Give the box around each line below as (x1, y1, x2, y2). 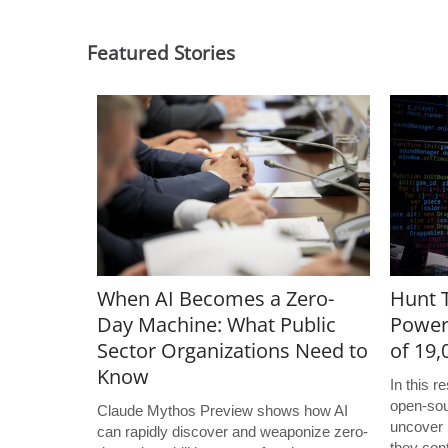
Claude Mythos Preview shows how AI (97, 402, 348, 420)
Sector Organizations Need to (97, 337, 368, 365)
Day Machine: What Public (97, 311, 336, 339)
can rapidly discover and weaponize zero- (97, 423, 368, 441)
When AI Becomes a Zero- (97, 285, 334, 313)
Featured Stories (87, 40, 235, 66)
